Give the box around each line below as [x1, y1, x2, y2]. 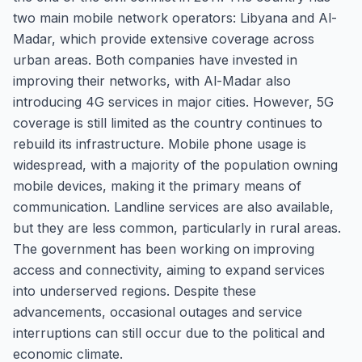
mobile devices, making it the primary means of [13, 178, 301, 194]
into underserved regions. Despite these [13, 283, 256, 299]
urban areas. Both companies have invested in [13, 52, 297, 68]
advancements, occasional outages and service [13, 304, 302, 320]
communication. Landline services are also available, [13, 199, 334, 215]
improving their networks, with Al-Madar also [13, 73, 291, 89]
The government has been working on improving [13, 241, 314, 257]
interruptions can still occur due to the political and [13, 325, 325, 341]
